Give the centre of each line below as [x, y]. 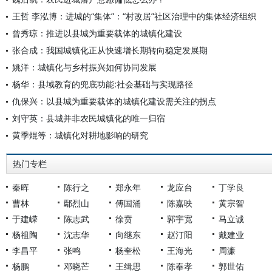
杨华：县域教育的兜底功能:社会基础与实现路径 [103, 84]
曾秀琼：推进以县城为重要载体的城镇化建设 [97, 33]
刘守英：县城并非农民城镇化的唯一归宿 [89, 118]
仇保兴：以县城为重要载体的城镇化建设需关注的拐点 [114, 101]
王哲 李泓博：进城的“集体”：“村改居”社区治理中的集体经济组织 [134, 16]
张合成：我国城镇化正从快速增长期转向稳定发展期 [110, 50]
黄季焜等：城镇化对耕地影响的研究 [80, 135]
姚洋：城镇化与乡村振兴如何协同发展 [84, 67]
